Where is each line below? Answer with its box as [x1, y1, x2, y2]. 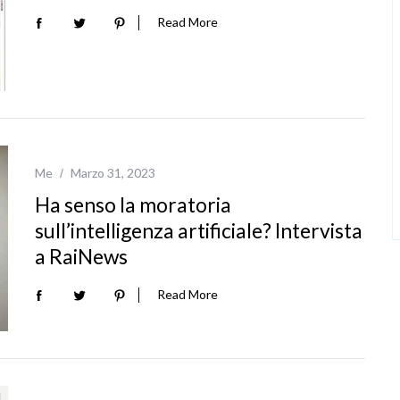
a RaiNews [35, 243, 128, 269]
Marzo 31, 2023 [71, 164, 155, 180]
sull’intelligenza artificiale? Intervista [35, 217, 362, 243]
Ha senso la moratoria [35, 191, 231, 217]
